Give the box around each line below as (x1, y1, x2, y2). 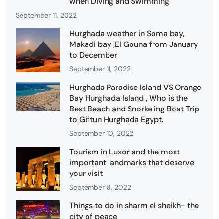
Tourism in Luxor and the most (69, 146, 180, 157)
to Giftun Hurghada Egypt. (69, 114, 163, 125)
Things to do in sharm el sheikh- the (69, 200, 199, 211)
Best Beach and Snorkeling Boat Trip (69, 103, 199, 114)
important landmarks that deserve (69, 157, 194, 168)
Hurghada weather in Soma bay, (69, 28, 184, 39)
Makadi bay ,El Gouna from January (69, 39, 198, 49)
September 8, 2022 (69, 182, 131, 192)
